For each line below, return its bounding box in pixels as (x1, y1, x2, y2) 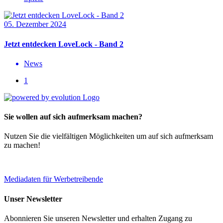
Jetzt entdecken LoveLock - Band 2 (4, 39, 123, 48)
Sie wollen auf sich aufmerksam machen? (4, 112, 142, 121)
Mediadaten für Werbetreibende (4, 175, 103, 184)
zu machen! (4, 141, 40, 150)
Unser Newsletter (4, 194, 62, 203)
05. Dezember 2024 (4, 20, 66, 29)
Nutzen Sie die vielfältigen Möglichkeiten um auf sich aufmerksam (4, 132, 213, 141)
